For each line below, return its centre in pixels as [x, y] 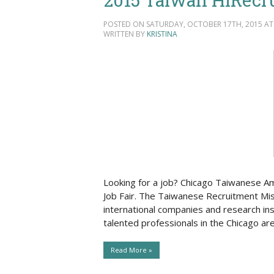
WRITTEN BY [125, 34]
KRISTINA [162, 34]
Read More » [131, 250]
